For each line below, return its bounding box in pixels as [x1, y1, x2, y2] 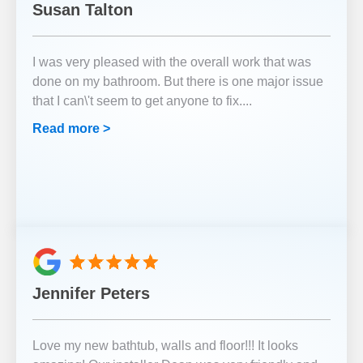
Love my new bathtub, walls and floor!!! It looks [32, 339, 298, 352]
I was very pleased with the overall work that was [32, 55, 311, 69]
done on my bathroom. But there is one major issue [32, 75, 323, 88]
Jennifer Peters [32, 284, 150, 302]
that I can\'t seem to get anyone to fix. [32, 94, 242, 108]
